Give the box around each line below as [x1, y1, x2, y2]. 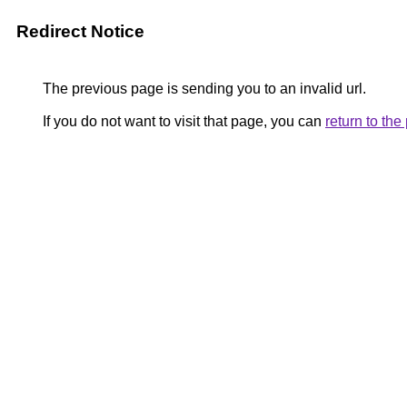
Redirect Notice [16, 22, 144, 41]
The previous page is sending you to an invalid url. [39, 81, 366, 96]
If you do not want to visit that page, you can [39, 114, 325, 129]
